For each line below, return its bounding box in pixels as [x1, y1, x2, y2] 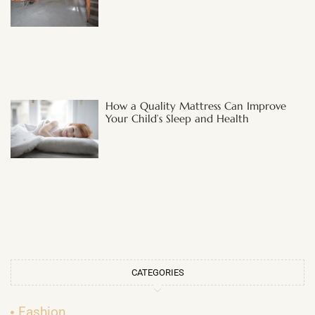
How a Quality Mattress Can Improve [105, 98, 287, 112]
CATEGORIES [131, 267, 184, 278]
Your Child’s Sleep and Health [105, 111, 250, 125]
